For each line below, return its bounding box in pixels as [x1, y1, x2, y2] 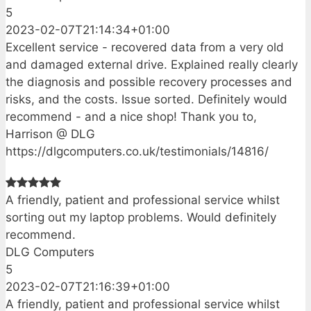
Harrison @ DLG [6, 126, 95, 141]
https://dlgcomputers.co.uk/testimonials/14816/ [6, 144, 269, 158]
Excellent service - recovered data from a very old [6, 40, 284, 54]
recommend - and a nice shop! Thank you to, [6, 109, 257, 124]
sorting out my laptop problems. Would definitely [6, 210, 276, 225]
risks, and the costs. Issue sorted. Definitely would [6, 92, 287, 106]
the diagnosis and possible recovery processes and [6, 74, 292, 89]
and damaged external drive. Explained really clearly [6, 57, 298, 72]
